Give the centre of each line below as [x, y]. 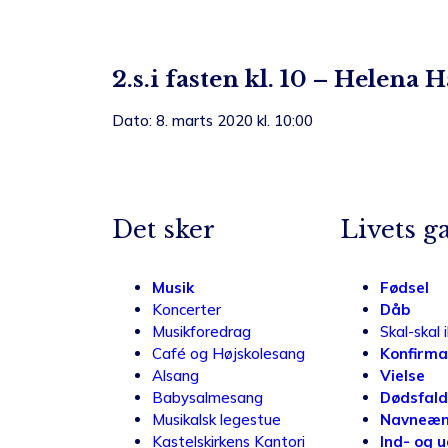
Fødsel [404, 287]
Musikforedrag [201, 331]
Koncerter [186, 309]
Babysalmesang [207, 397]
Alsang [175, 375]
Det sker [163, 229]
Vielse [402, 375]
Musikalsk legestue [216, 419]
